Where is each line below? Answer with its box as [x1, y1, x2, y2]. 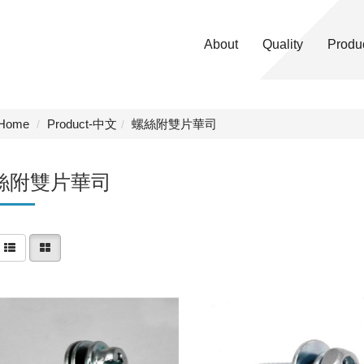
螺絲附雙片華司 [131, 117, 217, 131]
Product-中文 [46, 117, 117, 131]
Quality [262, 37, 303, 51]
